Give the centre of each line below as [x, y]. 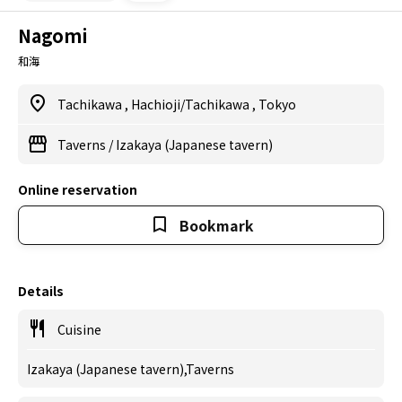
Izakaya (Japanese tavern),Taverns [131, 369]
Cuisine [79, 329]
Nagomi [53, 35]
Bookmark [216, 225]
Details [41, 291]
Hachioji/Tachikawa [192, 104]
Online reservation [78, 189]
